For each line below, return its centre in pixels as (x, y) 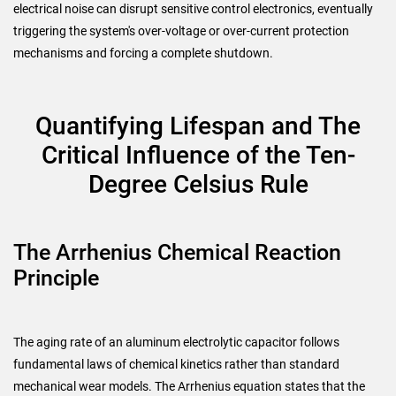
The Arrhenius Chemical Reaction (177, 252)
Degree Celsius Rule (198, 184)
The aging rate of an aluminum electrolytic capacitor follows (176, 342)
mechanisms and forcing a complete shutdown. (143, 53)
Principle (56, 278)
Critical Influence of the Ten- (198, 155)
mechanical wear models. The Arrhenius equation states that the (189, 386)
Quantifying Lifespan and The (198, 126)
